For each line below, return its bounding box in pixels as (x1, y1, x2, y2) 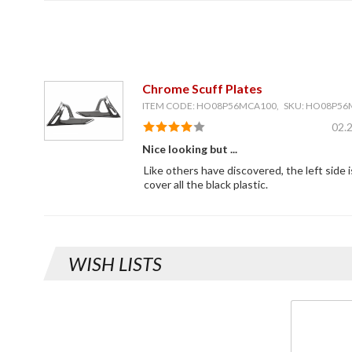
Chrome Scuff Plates (141, 81, 262, 97)
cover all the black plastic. (143, 178, 268, 192)
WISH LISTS (68, 252, 162, 276)
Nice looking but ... (141, 142, 237, 156)
